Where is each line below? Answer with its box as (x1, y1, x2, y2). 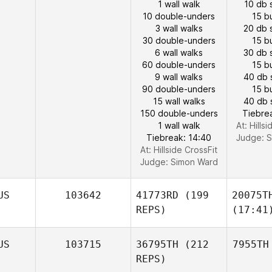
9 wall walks (155, 72, 203, 82)
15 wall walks (152, 96, 205, 106)
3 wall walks (155, 23, 203, 33)
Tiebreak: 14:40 (146, 132, 211, 143)
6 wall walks (155, 47, 203, 58)
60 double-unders (142, 59, 216, 70)
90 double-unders (142, 84, 216, 94)
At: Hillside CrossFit (140, 144, 217, 155)
